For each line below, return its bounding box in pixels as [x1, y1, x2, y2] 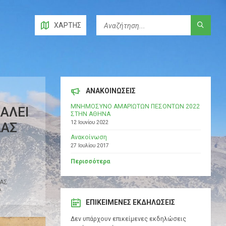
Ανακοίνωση [70, 134, 107, 141]
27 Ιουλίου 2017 [70, 142, 109, 149]
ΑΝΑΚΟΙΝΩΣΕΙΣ [85, 87, 136, 95]
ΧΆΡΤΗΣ [54, 21, 81, 29]
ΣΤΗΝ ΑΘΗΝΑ [70, 110, 110, 118]
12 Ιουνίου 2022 [70, 119, 108, 126]
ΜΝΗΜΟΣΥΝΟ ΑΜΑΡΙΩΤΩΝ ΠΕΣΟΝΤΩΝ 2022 [70, 103, 200, 110]
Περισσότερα [70, 158, 110, 165]
